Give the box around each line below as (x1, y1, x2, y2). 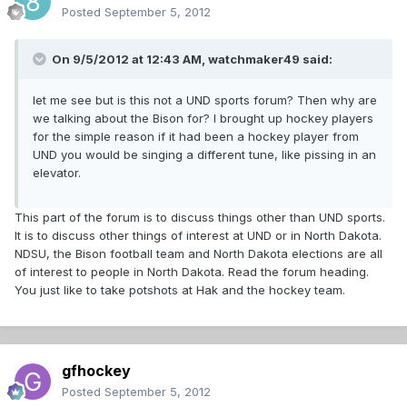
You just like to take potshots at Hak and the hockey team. (15, 283, 345, 298)
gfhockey (62, 362, 131, 381)
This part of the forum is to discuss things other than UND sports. (15, 210, 385, 225)
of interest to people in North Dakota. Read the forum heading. (15, 264, 369, 280)
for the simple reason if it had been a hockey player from (33, 129, 359, 144)
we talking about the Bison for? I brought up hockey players (33, 111, 373, 126)
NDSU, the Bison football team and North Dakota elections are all (15, 246, 382, 262)
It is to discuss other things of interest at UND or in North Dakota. (15, 228, 382, 243)
